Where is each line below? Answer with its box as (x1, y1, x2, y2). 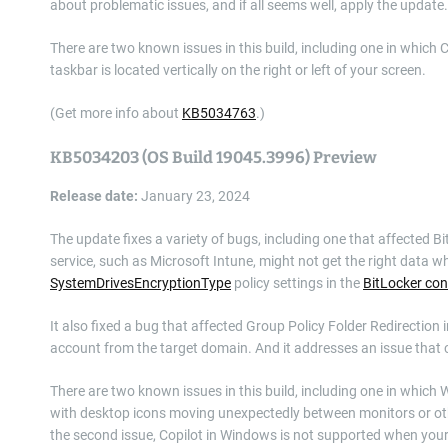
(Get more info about (50, 105, 182, 121)
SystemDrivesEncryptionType (50, 275, 231, 291)
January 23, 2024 (138, 188, 250, 204)
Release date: (50, 188, 138, 204)
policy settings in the (231, 275, 363, 291)
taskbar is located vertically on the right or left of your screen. (50, 62, 426, 78)
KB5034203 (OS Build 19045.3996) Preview (50, 148, 377, 167)
